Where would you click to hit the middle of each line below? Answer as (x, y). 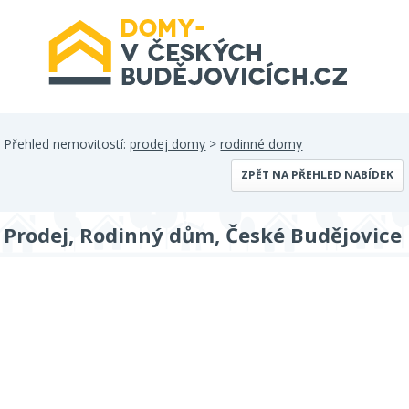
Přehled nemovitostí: (67, 144)
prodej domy (168, 144)
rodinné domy (262, 144)
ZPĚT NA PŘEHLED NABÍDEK (317, 175)
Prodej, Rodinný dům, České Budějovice (203, 235)
